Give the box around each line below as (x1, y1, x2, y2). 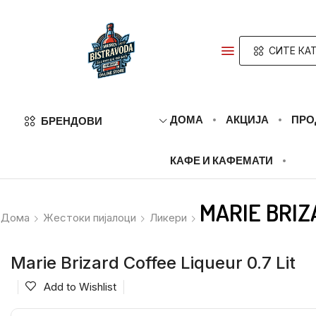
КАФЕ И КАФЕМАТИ (170, 154, 274, 167)
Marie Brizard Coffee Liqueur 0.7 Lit (11, 253, 296, 273)
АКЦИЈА (226, 113, 269, 126)
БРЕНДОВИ (40, 114, 102, 128)
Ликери (150, 211, 187, 224)
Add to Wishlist (44, 280, 116, 293)
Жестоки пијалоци (43, 211, 136, 224)
